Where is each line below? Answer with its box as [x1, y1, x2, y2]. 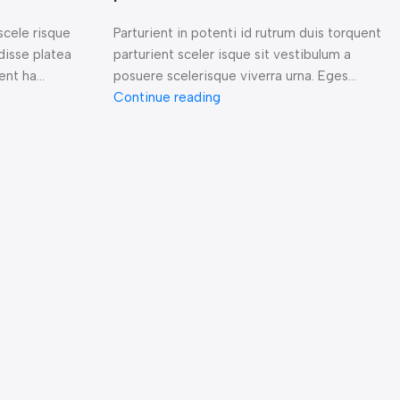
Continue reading [113, 89, 221, 106]
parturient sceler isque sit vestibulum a [113, 46, 351, 63]
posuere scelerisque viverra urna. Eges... [113, 68, 356, 85]
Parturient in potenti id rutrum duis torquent [113, 25, 381, 42]
